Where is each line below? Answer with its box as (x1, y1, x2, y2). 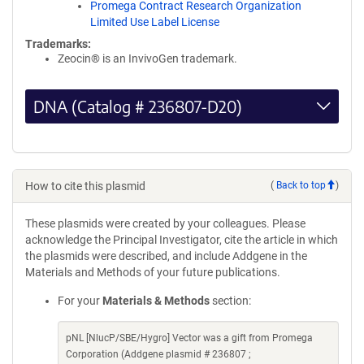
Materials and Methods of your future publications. (25, 265, 280, 279)
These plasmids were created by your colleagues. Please (25, 216, 305, 230)
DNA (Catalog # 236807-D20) (33, 95, 242, 116)
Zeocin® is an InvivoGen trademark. (58, 52, 237, 65)
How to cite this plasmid (25, 179, 145, 193)
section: (210, 293, 251, 307)
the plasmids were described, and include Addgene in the (25, 249, 307, 262)
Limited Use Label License (90, 15, 219, 28)
